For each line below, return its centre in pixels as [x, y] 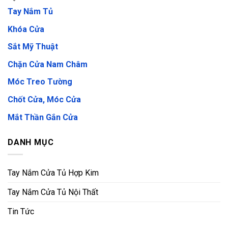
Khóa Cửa [26, 29]
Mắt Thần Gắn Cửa [43, 117]
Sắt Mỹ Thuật [33, 47]
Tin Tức [21, 212]
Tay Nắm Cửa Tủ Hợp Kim [53, 173]
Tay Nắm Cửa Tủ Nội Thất [53, 192]
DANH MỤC [31, 142]
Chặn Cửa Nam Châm [48, 64]
